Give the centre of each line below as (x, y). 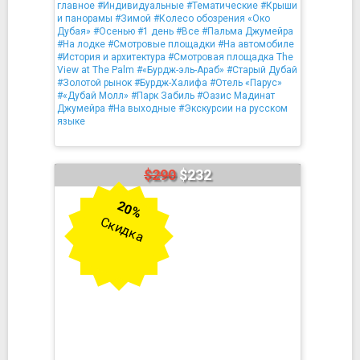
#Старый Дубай (262, 70)
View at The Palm (96, 70)
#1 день (155, 31)
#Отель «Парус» (246, 83)
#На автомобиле (256, 44)
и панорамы (85, 18)
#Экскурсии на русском (233, 108)
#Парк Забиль (163, 96)
